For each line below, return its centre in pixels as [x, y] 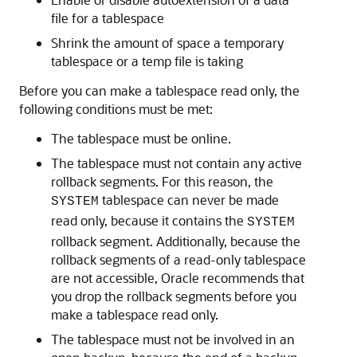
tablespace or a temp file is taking [147, 61]
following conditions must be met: [116, 109]
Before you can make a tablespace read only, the [159, 90]
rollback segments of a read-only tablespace [178, 259]
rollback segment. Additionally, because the [176, 241]
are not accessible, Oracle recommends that [178, 278]
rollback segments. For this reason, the [162, 181]
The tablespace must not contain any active [177, 163]
